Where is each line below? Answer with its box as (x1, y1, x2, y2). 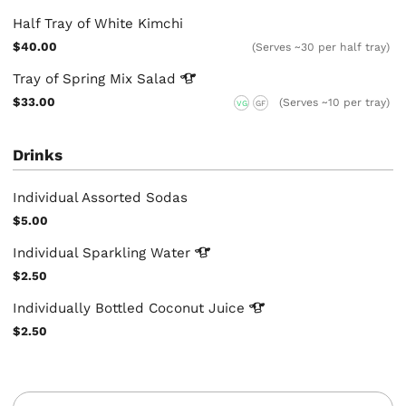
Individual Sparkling (13, 244, 151, 261)
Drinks (13, 146, 63, 165)
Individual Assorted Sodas (13, 188, 188, 206)
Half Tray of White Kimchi (13, 15, 184, 33)
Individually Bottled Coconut (13, 299, 209, 316)
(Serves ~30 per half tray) (252, 41, 391, 54)
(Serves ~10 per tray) (279, 96, 391, 110)
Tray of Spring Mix (13, 71, 138, 88)
